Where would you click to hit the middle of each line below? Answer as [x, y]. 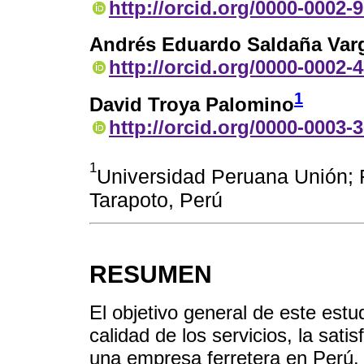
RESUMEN [151, 275]
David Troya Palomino [192, 105]
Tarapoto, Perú [156, 200]
